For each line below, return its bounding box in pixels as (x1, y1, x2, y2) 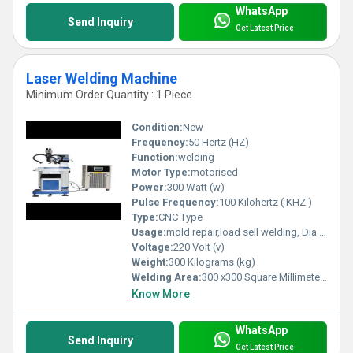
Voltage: (132, 241, 173, 254)
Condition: (132, 121, 183, 134)
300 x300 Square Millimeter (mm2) (202, 271, 320, 284)
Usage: (132, 226, 166, 239)
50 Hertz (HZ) (188, 136, 249, 149)
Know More (132, 288, 190, 301)
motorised (191, 166, 238, 179)
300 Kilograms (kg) (169, 256, 255, 269)
